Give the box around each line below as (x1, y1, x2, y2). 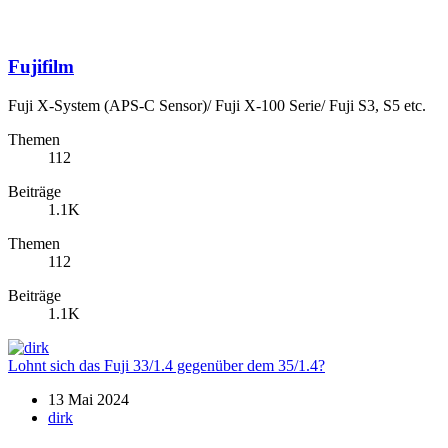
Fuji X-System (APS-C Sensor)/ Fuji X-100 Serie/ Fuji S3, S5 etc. (8, 97, 426, 114)
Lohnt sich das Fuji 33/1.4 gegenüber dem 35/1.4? (8, 357, 325, 374)
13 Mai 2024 (48, 391, 129, 408)
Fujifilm (8, 56, 74, 78)
